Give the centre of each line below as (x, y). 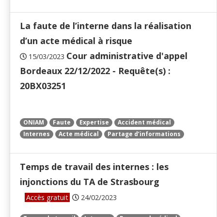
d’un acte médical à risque (76, 41)
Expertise (94, 123)
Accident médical (144, 123)
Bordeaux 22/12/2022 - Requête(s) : (95, 71)
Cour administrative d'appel (127, 56)
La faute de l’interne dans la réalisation (106, 26)
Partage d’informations (144, 134)
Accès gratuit (47, 198)
